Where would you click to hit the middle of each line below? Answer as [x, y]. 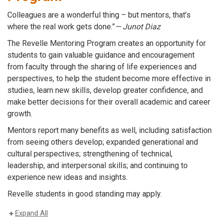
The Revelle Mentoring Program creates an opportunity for [107, 43]
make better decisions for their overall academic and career [109, 102]
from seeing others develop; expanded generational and [103, 142]
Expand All [32, 214]
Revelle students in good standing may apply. [85, 194]
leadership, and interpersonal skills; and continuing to [98, 165]
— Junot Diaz [138, 27]
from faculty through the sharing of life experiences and [102, 67]
